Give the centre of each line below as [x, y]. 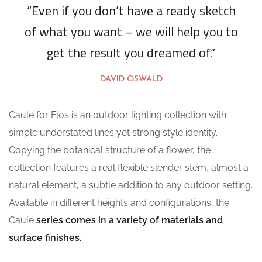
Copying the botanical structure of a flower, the [110, 150]
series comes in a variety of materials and [130, 220]
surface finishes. [45, 237]
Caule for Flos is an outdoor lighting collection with [118, 115]
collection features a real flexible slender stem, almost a [129, 167]
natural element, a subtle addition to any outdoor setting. [131, 185]
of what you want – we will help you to [131, 31]
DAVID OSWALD [131, 79]
